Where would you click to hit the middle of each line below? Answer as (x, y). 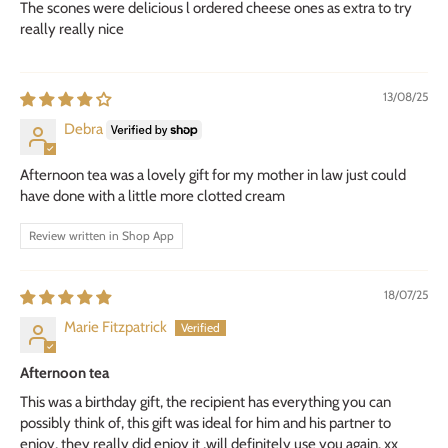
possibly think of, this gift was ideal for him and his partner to (205, 422)
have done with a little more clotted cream (152, 195)
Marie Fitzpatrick (115, 326)
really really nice (72, 28)
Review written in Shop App (101, 235)
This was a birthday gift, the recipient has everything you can (205, 401)
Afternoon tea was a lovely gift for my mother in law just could (213, 174)
